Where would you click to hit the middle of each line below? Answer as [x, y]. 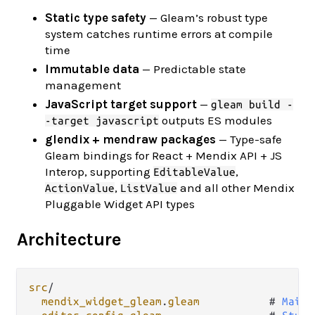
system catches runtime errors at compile [159, 33]
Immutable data [92, 69]
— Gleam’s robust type [207, 17]
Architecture [69, 239]
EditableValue [194, 172]
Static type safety [96, 17]
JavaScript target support [121, 104]
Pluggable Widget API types [120, 204]
